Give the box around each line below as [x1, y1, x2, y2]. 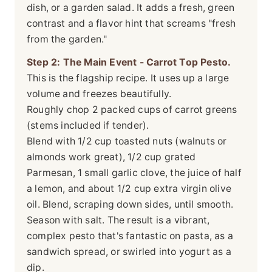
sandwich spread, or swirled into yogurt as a [27, 246, 231, 258]
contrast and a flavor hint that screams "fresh [27, 18, 236, 30]
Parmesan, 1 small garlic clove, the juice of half [27, 167, 242, 179]
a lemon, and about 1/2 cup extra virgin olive [27, 183, 232, 195]
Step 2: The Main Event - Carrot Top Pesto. [27, 56, 231, 69]
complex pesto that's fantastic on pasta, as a [27, 230, 234, 242]
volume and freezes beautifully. [27, 88, 172, 100]
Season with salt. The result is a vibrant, [27, 214, 210, 226]
